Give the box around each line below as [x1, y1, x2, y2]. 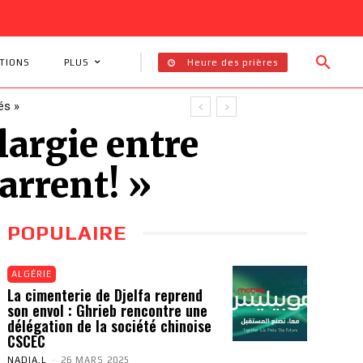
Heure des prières [187, 56, 278, 68]
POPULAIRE [7, 221, 126, 245]
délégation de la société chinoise [7, 315, 211, 336]
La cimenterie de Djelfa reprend [7, 284, 203, 305]
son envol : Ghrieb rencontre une [7, 300, 207, 321]
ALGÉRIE [11, 269, 52, 279]
